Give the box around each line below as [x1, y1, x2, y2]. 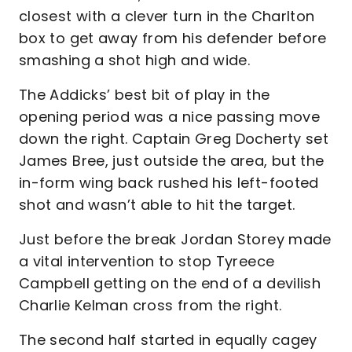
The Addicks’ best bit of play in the [19, 85, 270, 104]
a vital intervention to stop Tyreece [19, 251, 275, 271]
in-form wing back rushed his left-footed [19, 173, 319, 192]
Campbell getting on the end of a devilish [19, 273, 321, 293]
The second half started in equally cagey [19, 330, 317, 350]
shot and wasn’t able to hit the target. [19, 195, 295, 214]
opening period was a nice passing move [19, 107, 321, 126]
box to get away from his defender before [19, 28, 327, 48]
